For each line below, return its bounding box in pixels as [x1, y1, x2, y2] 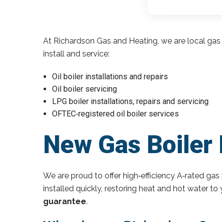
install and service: [43, 49, 110, 58]
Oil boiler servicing [52, 84, 117, 94]
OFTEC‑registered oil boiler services [52, 109, 179, 118]
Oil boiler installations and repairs [52, 71, 168, 81]
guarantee [43, 196, 86, 206]
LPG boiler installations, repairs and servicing [52, 96, 209, 106]
